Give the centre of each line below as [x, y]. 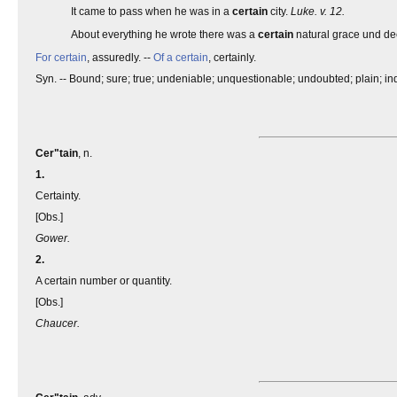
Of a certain [181, 58]
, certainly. [232, 58]
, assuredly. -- [120, 58]
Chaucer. [58, 323]
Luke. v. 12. [318, 12]
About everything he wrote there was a [164, 35]
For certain [61, 58]
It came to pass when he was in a [152, 12]
